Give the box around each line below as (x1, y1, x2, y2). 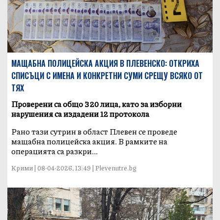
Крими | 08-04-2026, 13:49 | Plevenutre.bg (11, 163, 137, 172)
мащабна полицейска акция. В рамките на (11, 135, 168, 147)
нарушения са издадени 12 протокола (11, 108, 150, 119)
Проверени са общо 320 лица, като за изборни (11, 98, 182, 110)
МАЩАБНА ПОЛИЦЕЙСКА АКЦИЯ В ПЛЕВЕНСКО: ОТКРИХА (11, 57, 200, 69)
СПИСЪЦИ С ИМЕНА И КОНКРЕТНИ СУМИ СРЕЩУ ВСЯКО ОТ (11, 69, 203, 82)
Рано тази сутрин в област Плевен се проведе (11, 125, 178, 137)
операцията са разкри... (11, 145, 98, 157)
